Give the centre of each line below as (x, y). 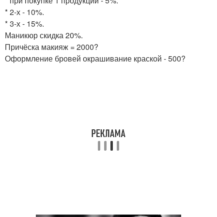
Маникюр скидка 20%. (44, 35)
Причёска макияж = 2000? (52, 47)
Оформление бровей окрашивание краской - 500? (95, 58)
